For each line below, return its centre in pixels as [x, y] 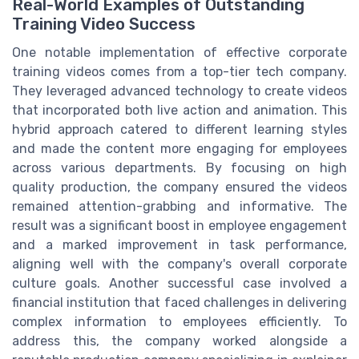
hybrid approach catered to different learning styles [179, 130]
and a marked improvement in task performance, [179, 245]
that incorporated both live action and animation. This [179, 111]
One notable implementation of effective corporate [179, 53]
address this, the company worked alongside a [179, 341]
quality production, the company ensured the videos [179, 188]
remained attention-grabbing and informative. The [179, 207]
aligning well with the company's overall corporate [179, 264]
